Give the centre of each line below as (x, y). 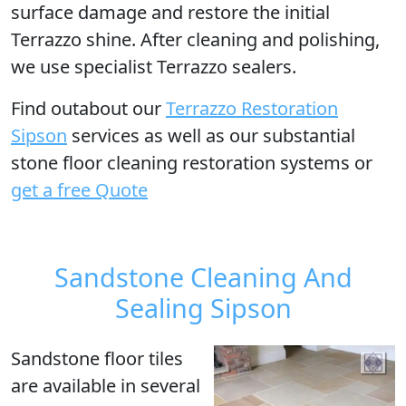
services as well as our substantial (211, 135)
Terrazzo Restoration (252, 108)
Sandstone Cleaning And (203, 277)
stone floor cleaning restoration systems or (192, 163)
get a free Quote (79, 190)
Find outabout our (88, 108)
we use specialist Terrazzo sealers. (154, 67)
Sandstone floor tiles (97, 358)
